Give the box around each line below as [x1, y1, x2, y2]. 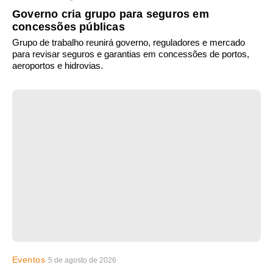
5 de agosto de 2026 [48, 256, 117, 265]
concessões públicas [12, 21, 125, 34]
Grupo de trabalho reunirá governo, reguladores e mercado [12, 37, 245, 48]
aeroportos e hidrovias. [12, 60, 103, 71]
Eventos [12, 255, 46, 265]
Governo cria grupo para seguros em [12, 8, 209, 21]
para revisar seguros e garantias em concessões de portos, [12, 49, 249, 60]
